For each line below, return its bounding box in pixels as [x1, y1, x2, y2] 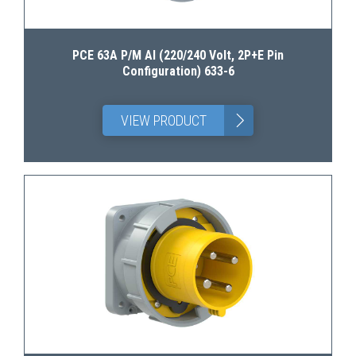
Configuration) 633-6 [122, 64, 234, 79]
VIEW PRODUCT [120, 112, 207, 129]
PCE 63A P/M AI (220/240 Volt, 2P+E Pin [72, 48, 284, 63]
